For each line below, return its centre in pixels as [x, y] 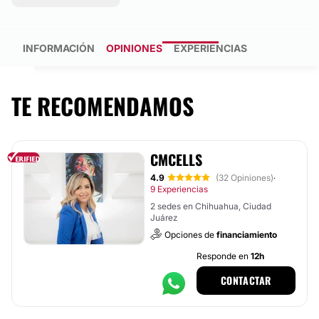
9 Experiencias [179, 189]
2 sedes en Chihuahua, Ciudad [211, 206]
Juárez [164, 218]
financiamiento [247, 235]
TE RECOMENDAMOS [103, 106]
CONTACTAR [246, 280]
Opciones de [190, 235]
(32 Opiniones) [245, 178]
